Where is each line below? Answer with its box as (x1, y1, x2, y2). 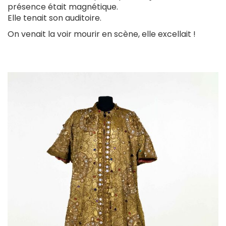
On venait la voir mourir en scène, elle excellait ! (8, 28, 196, 40)
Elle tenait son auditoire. (8, 12, 101, 24)
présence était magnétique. (8, 1, 118, 13)
